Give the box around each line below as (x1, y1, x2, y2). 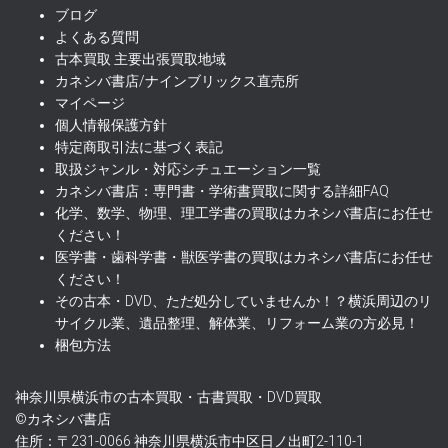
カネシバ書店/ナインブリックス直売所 (55, 73, 299, 90)
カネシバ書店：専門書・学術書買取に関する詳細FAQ (55, 183, 389, 200)
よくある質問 (55, 29, 139, 46)
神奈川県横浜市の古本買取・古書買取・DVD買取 (15, 389, 322, 406)
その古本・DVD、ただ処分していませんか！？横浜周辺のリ (55, 293, 432, 310)
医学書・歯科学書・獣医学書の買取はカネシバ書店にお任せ (55, 249, 433, 266)
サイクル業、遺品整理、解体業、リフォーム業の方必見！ (55, 315, 419, 332)
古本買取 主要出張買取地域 (55, 51, 226, 68)
